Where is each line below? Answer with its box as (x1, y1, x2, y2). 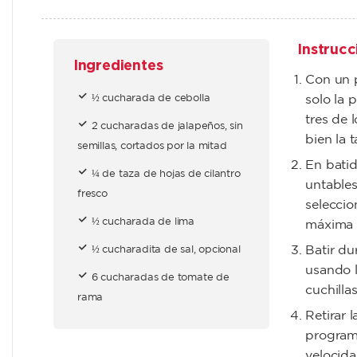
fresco (77, 190, 108, 199)
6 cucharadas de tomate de (91, 273, 229, 283)
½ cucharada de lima (91, 218, 194, 227)
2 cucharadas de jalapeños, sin (91, 122, 243, 131)
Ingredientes (69, 57, 163, 74)
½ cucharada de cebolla (91, 94, 210, 104)
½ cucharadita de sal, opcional (91, 245, 241, 255)
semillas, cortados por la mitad (77, 142, 227, 151)
